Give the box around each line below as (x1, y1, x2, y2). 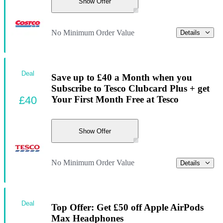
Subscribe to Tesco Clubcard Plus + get (51, 83, 210, 94)
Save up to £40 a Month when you (51, 72, 192, 83)
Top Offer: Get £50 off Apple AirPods (51, 202, 204, 213)
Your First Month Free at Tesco (51, 94, 179, 105)
